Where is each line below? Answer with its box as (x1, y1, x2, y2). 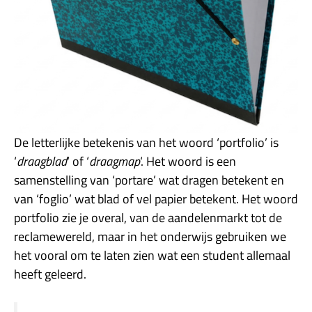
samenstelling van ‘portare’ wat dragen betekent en (14, 170, 284, 189)
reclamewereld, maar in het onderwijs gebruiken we (14, 226, 286, 246)
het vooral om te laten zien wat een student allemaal (14, 245, 290, 265)
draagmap (89, 151, 140, 171)
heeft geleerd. (14, 264, 86, 283)
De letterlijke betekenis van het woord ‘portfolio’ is (14, 132, 279, 152)
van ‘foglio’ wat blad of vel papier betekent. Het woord (14, 189, 298, 208)
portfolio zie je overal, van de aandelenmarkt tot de (14, 208, 282, 227)
